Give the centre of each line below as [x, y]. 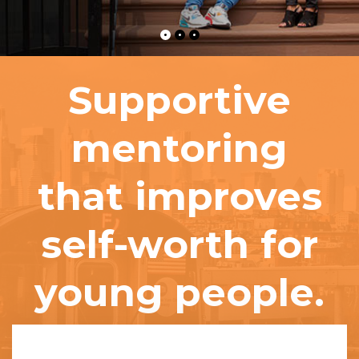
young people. [179, 293]
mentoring [179, 149]
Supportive [179, 101]
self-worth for [179, 245]
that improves [179, 197]
